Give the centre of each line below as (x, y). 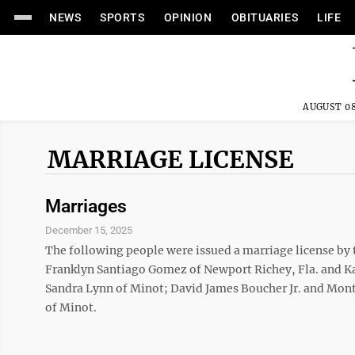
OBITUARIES (265, 17)
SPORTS (122, 17)
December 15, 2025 (89, 230)
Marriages (86, 206)
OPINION (188, 17)
